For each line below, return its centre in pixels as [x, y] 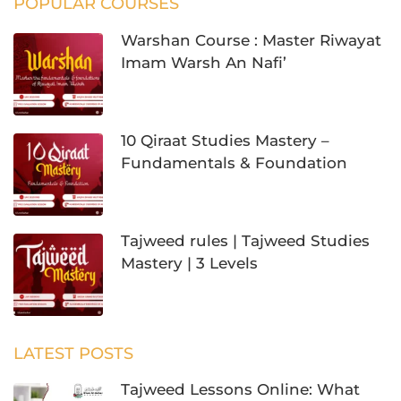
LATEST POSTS [73, 353]
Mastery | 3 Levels [189, 263]
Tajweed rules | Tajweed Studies [245, 240]
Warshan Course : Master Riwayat [251, 40]
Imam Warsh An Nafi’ [204, 62]
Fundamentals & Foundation [234, 162]
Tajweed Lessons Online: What [240, 389]
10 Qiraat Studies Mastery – [225, 140]
